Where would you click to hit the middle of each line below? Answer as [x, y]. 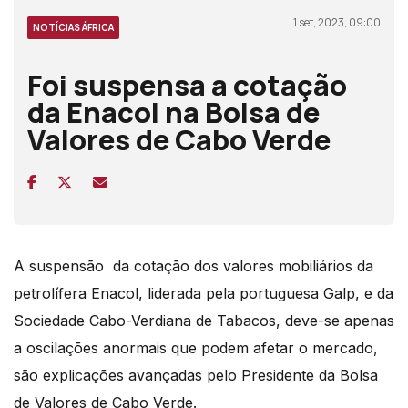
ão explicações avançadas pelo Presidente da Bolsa [199, 375]
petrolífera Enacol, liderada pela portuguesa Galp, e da [204, 293]
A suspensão [61, 265]
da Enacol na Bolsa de [173, 112]
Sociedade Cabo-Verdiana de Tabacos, [147, 320]
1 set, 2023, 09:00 [337, 22]
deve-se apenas [337, 320]
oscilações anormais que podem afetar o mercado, [202, 347]
